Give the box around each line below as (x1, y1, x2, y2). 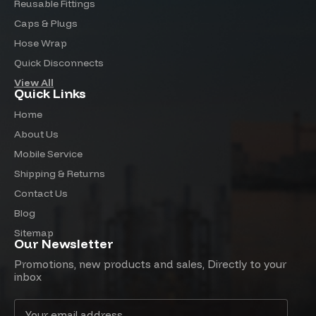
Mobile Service (14, 147, 83, 160)
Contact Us (14, 187, 68, 200)
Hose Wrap (14, 37, 67, 49)
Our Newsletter (14, 236, 114, 252)
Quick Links (14, 85, 86, 102)
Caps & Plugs (14, 17, 78, 30)
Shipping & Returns (14, 167, 105, 180)
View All (14, 76, 54, 89)
